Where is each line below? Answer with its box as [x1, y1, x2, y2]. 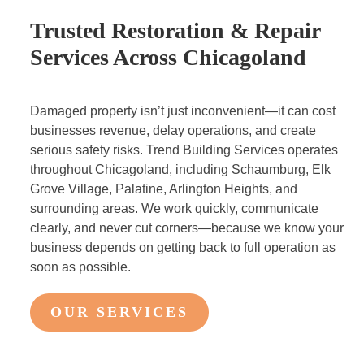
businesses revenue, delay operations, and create [30, 123, 317, 137]
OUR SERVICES [50, 303, 189, 320]
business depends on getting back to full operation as [30, 240, 336, 254]
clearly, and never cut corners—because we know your [30, 220, 344, 235]
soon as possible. [30, 259, 132, 274]
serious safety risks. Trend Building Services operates [30, 142, 339, 157]
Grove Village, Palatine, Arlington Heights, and [30, 181, 298, 196]
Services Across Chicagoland [30, 44, 307, 70]
